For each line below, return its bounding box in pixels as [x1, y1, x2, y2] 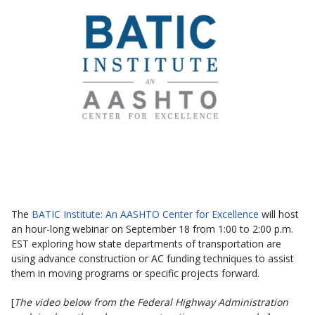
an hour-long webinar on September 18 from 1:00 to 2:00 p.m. [11, 222, 293, 236]
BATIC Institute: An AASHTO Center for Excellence [32, 207, 259, 221]
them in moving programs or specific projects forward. [11, 266, 259, 281]
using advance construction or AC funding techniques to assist [11, 252, 294, 266]
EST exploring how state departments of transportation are [11, 237, 281, 251]
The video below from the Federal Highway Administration [14, 295, 288, 309]
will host [259, 207, 299, 221]
